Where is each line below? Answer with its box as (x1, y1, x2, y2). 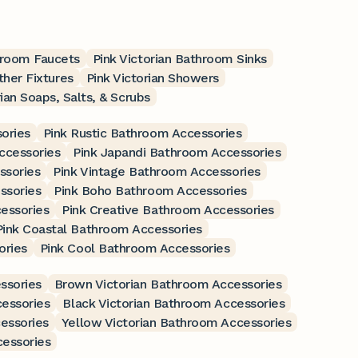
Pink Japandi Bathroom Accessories (73, 144, 281, 160)
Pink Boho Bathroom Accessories (54, 182, 247, 198)
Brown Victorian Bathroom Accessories (54, 276, 282, 292)
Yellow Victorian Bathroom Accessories (61, 314, 292, 330)
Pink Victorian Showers (86, 70, 220, 86)
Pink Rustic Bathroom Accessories (42, 125, 242, 141)
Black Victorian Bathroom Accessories (62, 295, 285, 311)
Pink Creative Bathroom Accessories (62, 201, 274, 217)
